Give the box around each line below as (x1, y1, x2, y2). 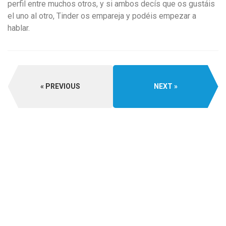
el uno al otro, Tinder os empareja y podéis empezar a (8, 11, 196, 21)
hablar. (8, 23, 30, 33)
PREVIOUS (45, 82, 81, 90)
